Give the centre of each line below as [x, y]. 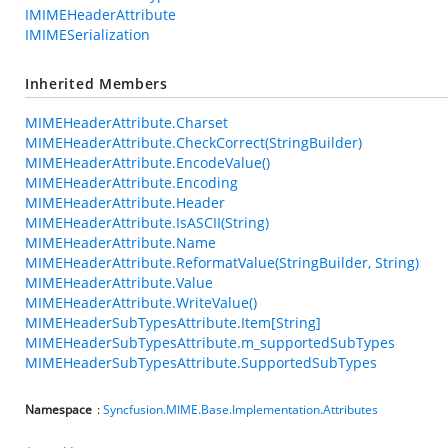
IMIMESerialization [87, 34]
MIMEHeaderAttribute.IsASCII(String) [147, 222]
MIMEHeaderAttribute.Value [119, 282]
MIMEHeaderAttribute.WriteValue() [141, 302]
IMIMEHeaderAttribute [100, 14]
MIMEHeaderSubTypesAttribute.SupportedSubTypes [201, 362]
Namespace [58, 409]
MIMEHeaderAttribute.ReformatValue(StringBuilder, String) [222, 262]
